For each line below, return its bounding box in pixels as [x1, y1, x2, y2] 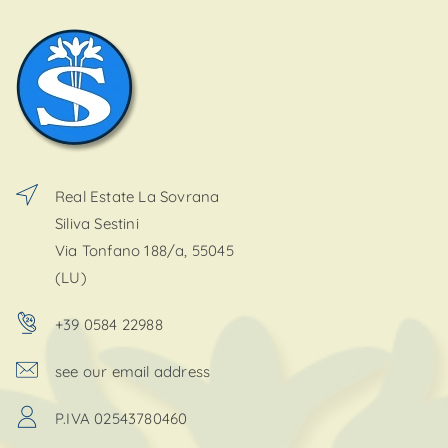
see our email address [55, 361, 211, 381]
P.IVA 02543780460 [55, 408, 188, 428]
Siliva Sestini [55, 213, 139, 233]
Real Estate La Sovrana [55, 186, 220, 206]
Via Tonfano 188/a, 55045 [55, 240, 234, 260]
